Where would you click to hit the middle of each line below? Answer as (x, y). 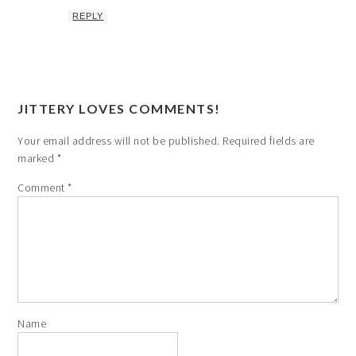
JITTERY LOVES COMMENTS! (119, 108)
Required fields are (269, 140)
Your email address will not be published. (119, 140)
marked (37, 158)
